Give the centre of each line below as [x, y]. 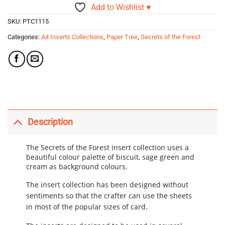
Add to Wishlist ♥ [121, 7]
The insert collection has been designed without [107, 184]
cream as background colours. [77, 166]
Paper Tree [122, 37]
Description [50, 122]
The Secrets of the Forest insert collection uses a [107, 147]
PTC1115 [36, 21]
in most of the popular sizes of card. [87, 206]
